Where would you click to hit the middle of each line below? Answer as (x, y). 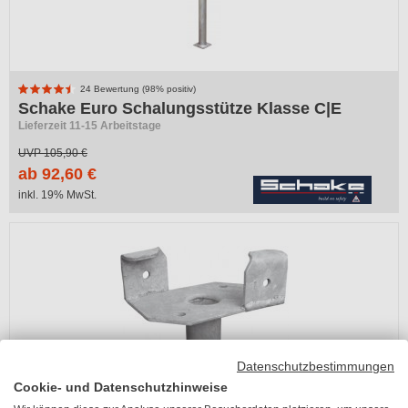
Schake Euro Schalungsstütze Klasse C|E (180, 108)
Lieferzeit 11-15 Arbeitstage (90, 126)
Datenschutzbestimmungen (316, 366)
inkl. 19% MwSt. (57, 195)
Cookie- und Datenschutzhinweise (121, 387)
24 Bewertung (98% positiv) (137, 89)
